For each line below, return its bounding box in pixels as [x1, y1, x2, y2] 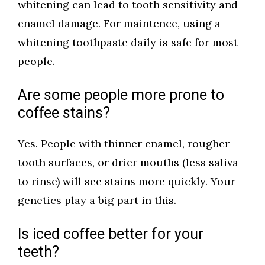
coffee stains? [18, 102, 110, 125]
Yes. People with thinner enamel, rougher [18, 137, 230, 151]
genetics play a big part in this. [18, 193, 176, 208]
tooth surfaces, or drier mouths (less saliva [18, 156, 238, 170]
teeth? [18, 241, 59, 264]
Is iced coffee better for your [18, 224, 203, 246]
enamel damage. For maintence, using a [18, 17, 221, 31]
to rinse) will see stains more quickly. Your [18, 174, 235, 189]
